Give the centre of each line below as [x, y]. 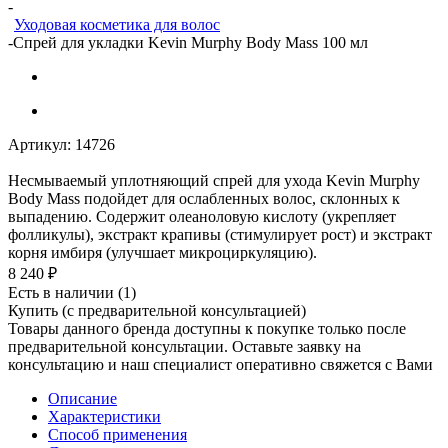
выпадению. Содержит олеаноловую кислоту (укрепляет [202, 216]
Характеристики [104, 416]
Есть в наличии [63, 292]
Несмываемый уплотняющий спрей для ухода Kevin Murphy [214, 180]
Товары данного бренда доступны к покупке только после [207, 328]
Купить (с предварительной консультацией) [157, 310]
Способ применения [117, 434]
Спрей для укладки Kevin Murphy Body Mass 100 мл [190, 42]
